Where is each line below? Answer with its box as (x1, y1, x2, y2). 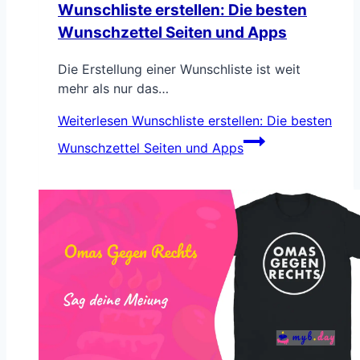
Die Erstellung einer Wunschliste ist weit (58, 60, 301, 77)
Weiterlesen (58, 112, 128, 129)
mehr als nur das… (58, 80, 169, 96)
